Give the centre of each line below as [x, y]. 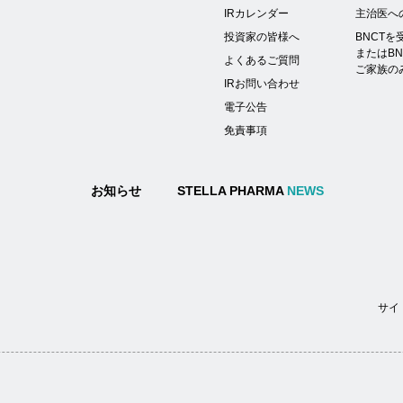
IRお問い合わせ [262, 84]
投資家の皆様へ [262, 37]
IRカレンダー [256, 13]
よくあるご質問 [262, 60]
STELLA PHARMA [232, 191]
